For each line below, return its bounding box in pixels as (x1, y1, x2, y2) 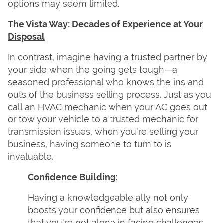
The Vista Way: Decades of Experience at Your (8, 19, 203, 29)
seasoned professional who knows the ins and (8, 77, 204, 87)
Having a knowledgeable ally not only (28, 192, 188, 203)
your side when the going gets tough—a (8, 64, 177, 75)
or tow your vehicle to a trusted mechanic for (8, 114, 198, 124)
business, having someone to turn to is (8, 139, 171, 149)
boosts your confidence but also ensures (28, 205, 200, 215)
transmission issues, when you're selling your (8, 126, 198, 137)
